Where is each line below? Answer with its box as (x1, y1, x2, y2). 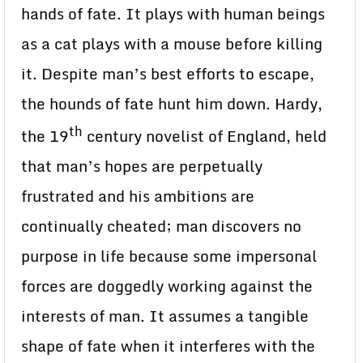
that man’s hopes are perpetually (21, 154, 263, 179)
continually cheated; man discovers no (21, 214, 301, 239)
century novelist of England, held (83, 124, 327, 149)
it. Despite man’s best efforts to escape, (21, 62, 314, 86)
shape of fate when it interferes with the (21, 334, 315, 359)
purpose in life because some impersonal (21, 244, 317, 269)
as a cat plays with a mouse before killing (21, 32, 322, 56)
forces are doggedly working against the (21, 274, 313, 299)
